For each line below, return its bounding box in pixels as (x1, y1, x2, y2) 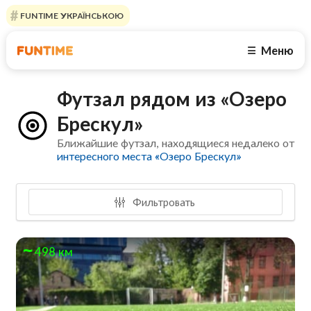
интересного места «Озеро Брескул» (57, 149, 242, 163)
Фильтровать (130, 195, 196, 208)
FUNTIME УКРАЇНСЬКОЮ (17, 10, 124, 21)
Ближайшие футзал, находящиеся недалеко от (57, 136, 295, 150)
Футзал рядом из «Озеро (57, 87, 287, 111)
